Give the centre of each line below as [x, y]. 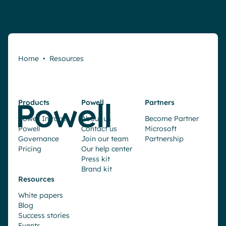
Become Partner [172, 119]
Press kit [96, 159]
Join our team [105, 139]
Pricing [30, 149]
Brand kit [97, 169]
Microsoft [160, 129]
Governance [39, 139]
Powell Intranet [44, 119]
